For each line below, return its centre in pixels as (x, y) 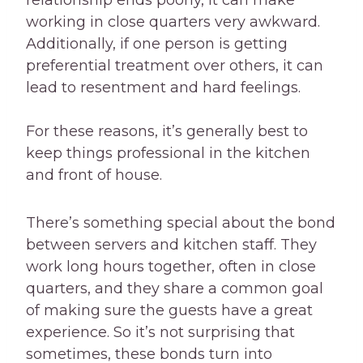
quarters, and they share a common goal (175, 289)
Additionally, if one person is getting (157, 44)
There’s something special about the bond (181, 223)
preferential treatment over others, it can (175, 66)
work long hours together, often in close (171, 267)
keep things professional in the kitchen (168, 154)
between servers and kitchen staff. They (171, 245)
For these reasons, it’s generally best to (167, 132)
